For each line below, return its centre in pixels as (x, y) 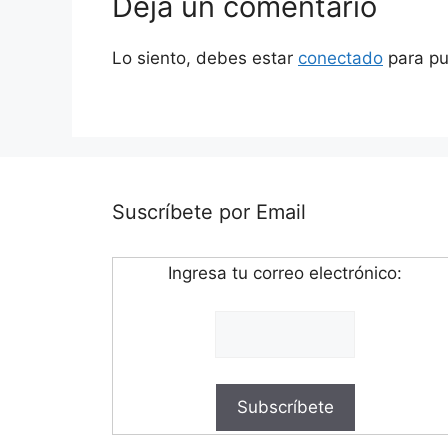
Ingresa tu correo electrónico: (285, 272)
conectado (340, 58)
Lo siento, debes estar (205, 58)
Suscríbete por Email (209, 211)
